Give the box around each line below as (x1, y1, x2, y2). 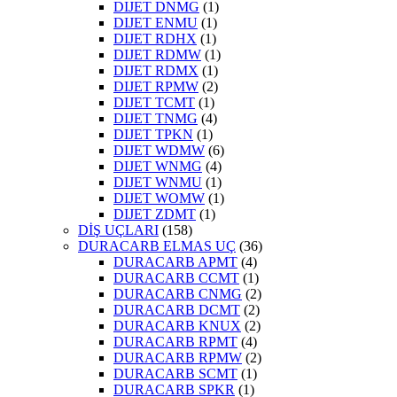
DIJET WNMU (113, 175, 202, 191)
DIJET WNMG (113, 159, 202, 175)
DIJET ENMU (113, 15, 198, 31)
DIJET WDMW (113, 143, 205, 159)
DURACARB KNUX (113, 318, 241, 334)
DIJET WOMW (113, 191, 205, 206)
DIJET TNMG (113, 111, 198, 127)
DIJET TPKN (113, 127, 193, 143)
